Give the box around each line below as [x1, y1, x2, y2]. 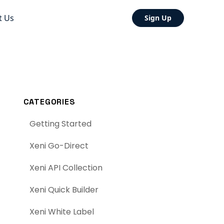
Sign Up [144, 13, 171, 22]
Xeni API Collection [29, 162, 102, 173]
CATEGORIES [23, 96, 75, 107]
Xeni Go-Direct [29, 140, 88, 151]
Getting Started [29, 118, 91, 129]
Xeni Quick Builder [29, 184, 98, 195]
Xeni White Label [29, 206, 94, 217]
